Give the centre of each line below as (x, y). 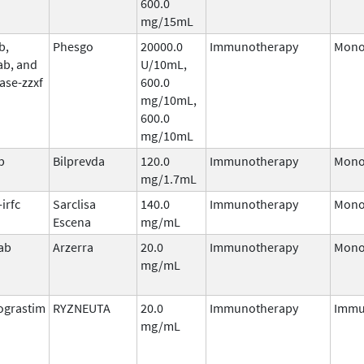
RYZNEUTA (82, 308)
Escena (72, 221)
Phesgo (73, 46)
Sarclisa (74, 204)
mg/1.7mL (169, 178)
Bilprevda (79, 160)
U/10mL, (164, 64)
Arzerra (73, 247)
